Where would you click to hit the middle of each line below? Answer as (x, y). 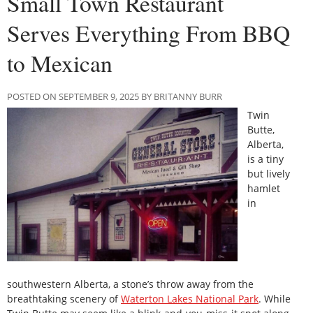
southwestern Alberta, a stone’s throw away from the (130, 284)
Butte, (261, 129)
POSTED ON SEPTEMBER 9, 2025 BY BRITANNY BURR (115, 96)
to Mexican (60, 63)
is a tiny (266, 159)
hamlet (264, 188)
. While (275, 298)
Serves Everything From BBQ (148, 32)
